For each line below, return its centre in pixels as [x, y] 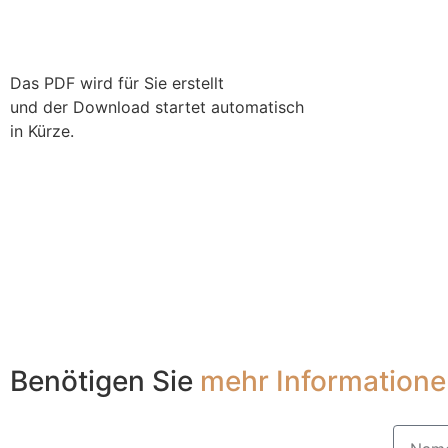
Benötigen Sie [105, 381]
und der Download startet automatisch [157, 107]
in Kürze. [42, 131]
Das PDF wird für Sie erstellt [117, 83]
